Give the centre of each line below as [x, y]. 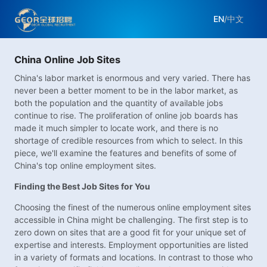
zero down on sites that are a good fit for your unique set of [130, 232]
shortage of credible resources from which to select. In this [128, 141]
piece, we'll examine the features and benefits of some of [125, 153]
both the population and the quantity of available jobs [119, 103]
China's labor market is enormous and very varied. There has [132, 78]
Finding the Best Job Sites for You [82, 187]
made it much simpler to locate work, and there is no [116, 128]
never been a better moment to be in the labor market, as [126, 91]
